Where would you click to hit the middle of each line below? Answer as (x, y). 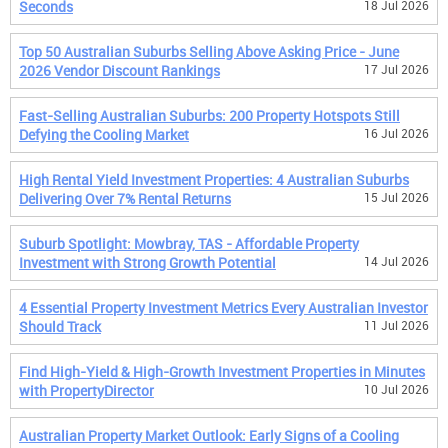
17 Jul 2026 (396, 69)
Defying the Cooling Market (104, 134)
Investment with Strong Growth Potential (147, 262)
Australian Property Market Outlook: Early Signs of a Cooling (209, 435)
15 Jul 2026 (396, 197)
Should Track (60, 326)
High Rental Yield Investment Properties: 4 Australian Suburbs (214, 179)
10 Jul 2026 (396, 389)
